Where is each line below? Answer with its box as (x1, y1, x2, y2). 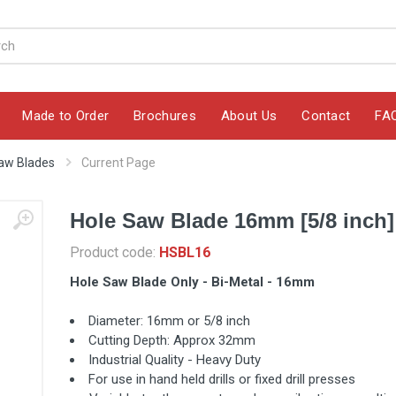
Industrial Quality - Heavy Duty (88, 352, 261, 368)
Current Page (81, 156, 156, 170)
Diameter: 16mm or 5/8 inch (88, 313, 250, 329)
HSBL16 (159, 244, 210, 261)
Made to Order (22, 107, 110, 124)
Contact (301, 107, 351, 124)
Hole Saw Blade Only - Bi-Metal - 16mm (70, 274, 315, 290)
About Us (220, 107, 278, 124)
